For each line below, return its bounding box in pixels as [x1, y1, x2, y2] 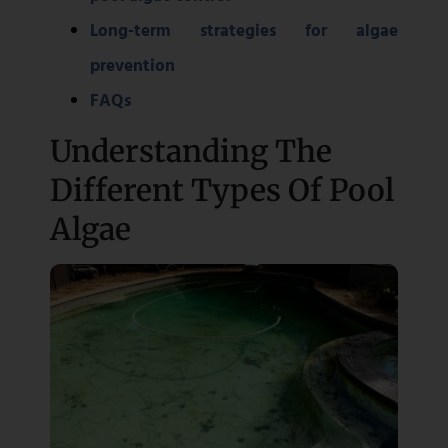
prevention [90, 52, 175, 78]
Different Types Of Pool [50, 171, 394, 210]
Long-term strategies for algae [90, 17, 398, 43]
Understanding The [50, 132, 332, 171]
